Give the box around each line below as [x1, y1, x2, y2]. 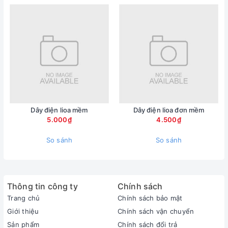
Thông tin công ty [7, 181, 78, 191]
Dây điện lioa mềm [31, 105, 88, 114]
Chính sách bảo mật [118, 193, 183, 202]
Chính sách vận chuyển [118, 207, 194, 215]
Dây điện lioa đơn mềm [133, 105, 205, 114]
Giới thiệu [7, 207, 39, 215]
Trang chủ [7, 193, 40, 202]
